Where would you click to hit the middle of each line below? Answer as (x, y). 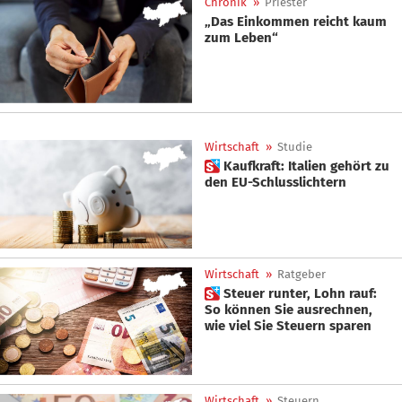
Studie (295, 147)
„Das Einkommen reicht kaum (296, 21)
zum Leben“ (241, 37)
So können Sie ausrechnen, (288, 309)
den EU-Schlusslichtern (275, 183)
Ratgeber (301, 274)
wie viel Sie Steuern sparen (288, 325)
